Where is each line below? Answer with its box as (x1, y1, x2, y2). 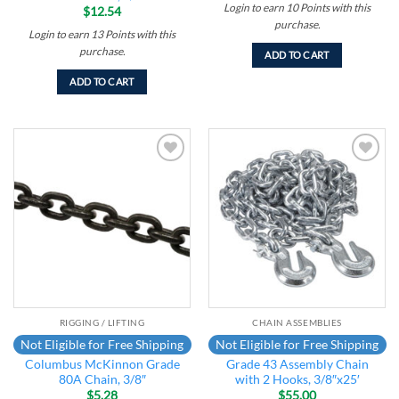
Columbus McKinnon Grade (24, 357, 180, 372)
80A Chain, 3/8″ (58, 372, 146, 387)
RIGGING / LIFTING (59, 317, 145, 329)
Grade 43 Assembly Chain (225, 357, 369, 372)
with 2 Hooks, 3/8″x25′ (234, 372, 360, 387)
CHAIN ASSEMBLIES (252, 317, 342, 329)
